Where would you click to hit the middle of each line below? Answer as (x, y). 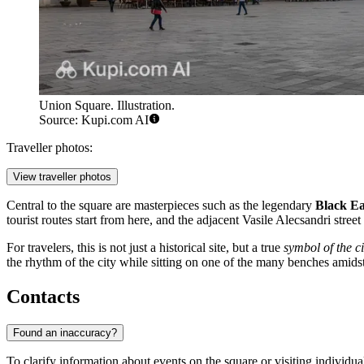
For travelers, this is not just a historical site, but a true (145, 248)
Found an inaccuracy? (65, 333)
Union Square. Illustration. (107, 106)
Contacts (43, 297)
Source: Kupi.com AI (94, 120)
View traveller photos (62, 177)
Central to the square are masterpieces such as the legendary (161, 206)
